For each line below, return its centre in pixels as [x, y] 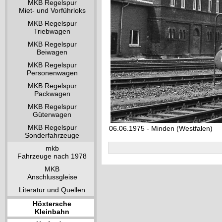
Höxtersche [52, 204]
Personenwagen [52, 73]
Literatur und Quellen [52, 190]
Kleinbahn [52, 212]
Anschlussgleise [52, 177]
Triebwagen [52, 31]
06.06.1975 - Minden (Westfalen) [161, 128]
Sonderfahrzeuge [52, 135]
